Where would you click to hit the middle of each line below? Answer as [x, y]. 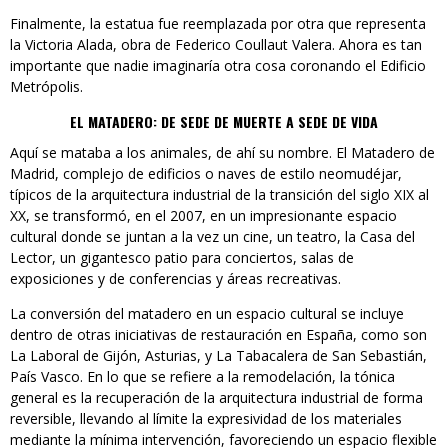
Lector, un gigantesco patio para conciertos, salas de [182, 258]
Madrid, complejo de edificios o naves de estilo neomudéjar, [206, 174]
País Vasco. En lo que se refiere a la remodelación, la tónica [202, 377]
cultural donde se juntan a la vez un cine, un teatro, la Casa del [212, 237]
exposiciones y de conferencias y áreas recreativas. [175, 279]
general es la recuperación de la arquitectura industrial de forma [216, 398]
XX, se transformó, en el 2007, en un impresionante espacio [203, 216]
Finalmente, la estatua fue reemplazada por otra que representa [218, 24]
